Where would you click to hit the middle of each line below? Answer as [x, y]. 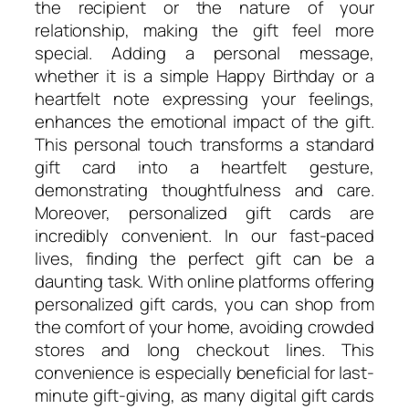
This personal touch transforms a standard [204, 144]
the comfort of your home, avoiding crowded [204, 326]
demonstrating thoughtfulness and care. [204, 189]
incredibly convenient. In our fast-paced [204, 235]
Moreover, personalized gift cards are [204, 212]
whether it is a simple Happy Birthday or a [204, 75]
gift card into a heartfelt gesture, [204, 167]
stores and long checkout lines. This [204, 349]
